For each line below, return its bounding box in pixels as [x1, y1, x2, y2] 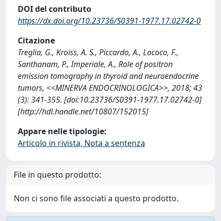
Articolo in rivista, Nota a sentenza [18, 138, 145, 148]
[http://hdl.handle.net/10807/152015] [18, 106, 148, 117]
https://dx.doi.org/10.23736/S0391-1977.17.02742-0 [18, 15, 201, 26]
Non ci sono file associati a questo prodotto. [14, 193, 179, 204]
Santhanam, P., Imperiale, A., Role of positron [18, 59, 173, 70]
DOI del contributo [18, 3, 91, 14]
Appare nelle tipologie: [18, 126, 107, 137]
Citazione [18, 35, 55, 46]
